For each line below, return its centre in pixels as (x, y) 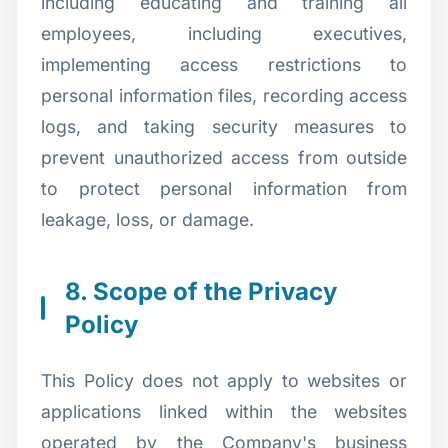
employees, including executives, (224, 33)
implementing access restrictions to (224, 64)
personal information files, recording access (224, 95)
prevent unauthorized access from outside (224, 157)
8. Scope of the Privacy (201, 291)
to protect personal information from (224, 188)
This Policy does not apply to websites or (224, 380)
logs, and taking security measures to (224, 126)
